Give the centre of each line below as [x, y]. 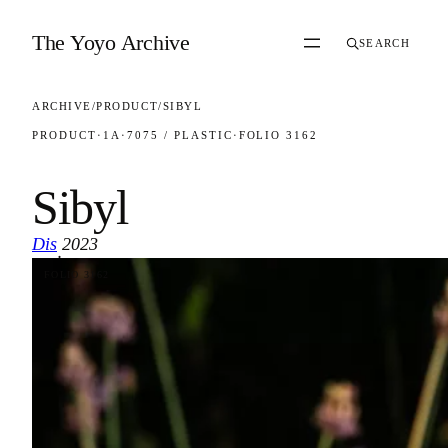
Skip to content [60, 19]
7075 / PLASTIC [179, 135]
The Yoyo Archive [111, 42]
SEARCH [384, 43]
